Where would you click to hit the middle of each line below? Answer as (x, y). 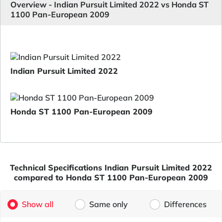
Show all (37, 204)
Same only (109, 204)
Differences (186, 204)
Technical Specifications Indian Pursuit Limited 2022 (111, 167)
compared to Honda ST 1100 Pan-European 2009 (111, 177)
